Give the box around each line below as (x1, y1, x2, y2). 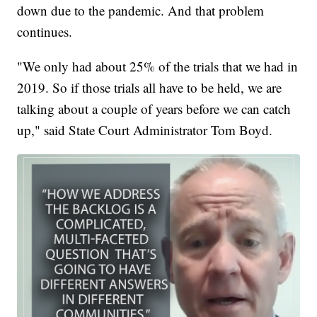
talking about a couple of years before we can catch (17, 100, 292, 118)
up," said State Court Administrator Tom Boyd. (17, 121, 273, 139)
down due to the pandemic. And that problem (17, 1, 265, 20)
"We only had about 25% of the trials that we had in (17, 57, 299, 76)
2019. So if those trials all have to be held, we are (17, 79, 282, 97)
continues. (17, 23, 73, 41)
